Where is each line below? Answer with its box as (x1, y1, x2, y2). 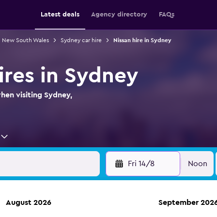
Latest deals (41, 11, 79, 18)
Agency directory (91, 11, 147, 18)
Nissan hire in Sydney (113, 37, 171, 43)
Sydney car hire (60, 37, 102, 43)
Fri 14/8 (127, 160, 155, 168)
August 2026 (6, 199, 51, 206)
